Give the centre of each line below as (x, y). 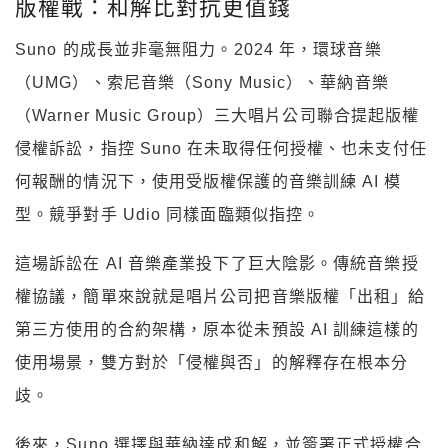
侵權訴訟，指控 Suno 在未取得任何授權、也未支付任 (221, 149)
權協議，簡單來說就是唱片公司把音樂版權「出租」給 (220, 297)
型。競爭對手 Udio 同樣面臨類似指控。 (168, 215)
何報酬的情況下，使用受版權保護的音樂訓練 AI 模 (208, 182)
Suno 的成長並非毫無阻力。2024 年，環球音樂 (198, 50)
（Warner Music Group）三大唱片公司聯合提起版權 (217, 116)
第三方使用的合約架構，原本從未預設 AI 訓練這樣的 (217, 330)
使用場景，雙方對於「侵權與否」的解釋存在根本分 (212, 363)
